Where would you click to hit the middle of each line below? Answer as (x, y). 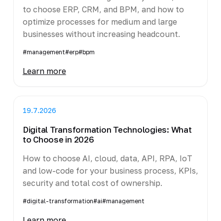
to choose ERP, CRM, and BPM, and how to (103, 9)
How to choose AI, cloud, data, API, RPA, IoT (107, 158)
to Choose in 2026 (58, 139)
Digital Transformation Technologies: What (107, 129)
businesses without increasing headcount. (101, 34)
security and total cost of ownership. (92, 183)
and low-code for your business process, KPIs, (110, 170)
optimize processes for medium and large (100, 21)
